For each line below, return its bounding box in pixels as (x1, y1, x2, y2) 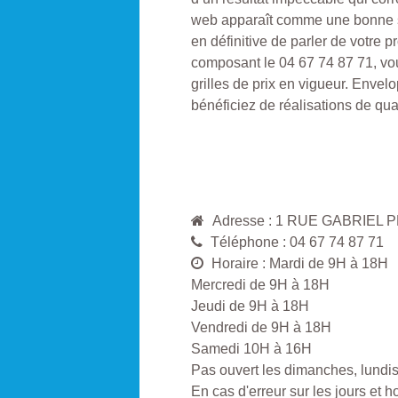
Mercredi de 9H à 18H (191, 276, 330, 292)
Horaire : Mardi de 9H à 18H (211, 255, 388, 271)
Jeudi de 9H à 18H (191, 298, 309, 314)
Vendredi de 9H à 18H (191, 319, 331, 335)
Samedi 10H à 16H (191, 340, 312, 356)
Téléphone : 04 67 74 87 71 (211, 234, 384, 250)
